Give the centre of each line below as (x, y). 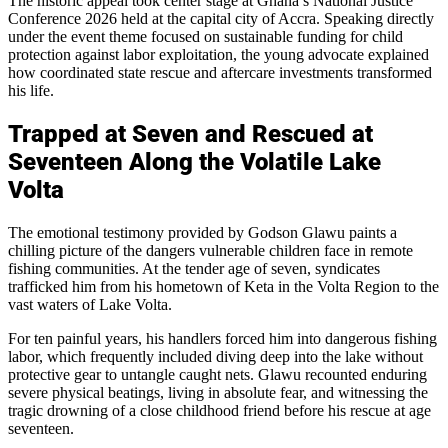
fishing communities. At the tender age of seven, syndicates (194, 268)
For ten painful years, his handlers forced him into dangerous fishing (222, 338)
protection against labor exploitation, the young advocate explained (218, 54)
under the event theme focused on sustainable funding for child (205, 36)
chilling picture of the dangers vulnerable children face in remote (210, 250)
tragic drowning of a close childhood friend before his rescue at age (219, 410)
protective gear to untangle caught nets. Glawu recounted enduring (217, 374)
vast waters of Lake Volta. (90, 304)
